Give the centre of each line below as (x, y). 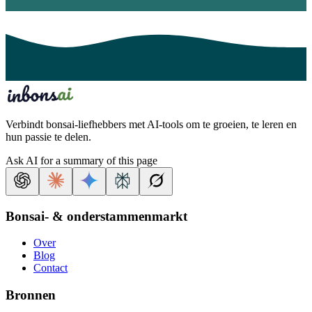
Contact (50, 268)
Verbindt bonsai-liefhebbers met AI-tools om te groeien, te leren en (151, 124)
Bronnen (31, 295)
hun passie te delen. (48, 136)
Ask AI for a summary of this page (81, 160)
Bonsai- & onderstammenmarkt (96, 216)
